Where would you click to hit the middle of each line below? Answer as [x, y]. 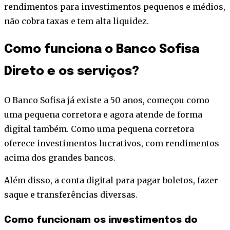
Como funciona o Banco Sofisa [102, 50]
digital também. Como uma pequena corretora [99, 129]
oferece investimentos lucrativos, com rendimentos [112, 143]
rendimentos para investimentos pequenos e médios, [115, 7]
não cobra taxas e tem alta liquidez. [76, 21]
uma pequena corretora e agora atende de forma [103, 115]
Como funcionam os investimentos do [101, 220]
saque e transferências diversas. [71, 195]
